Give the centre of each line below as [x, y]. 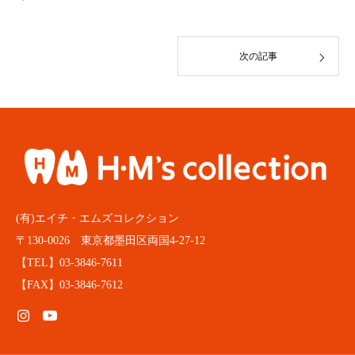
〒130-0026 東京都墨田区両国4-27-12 [111, 241]
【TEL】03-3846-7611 [69, 263]
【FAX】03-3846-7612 [69, 285]
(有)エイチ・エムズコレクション [97, 219]
